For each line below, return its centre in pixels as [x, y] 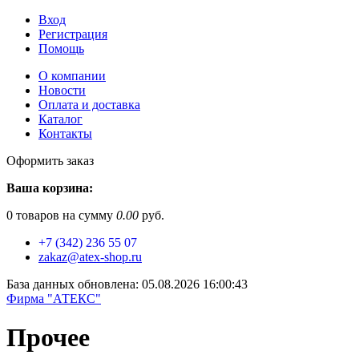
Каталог [61, 119]
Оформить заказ [50, 161]
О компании [72, 76]
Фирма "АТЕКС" [54, 298]
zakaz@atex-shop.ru [90, 257]
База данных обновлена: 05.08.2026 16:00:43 [127, 284]
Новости [62, 90]
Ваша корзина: [50, 188]
